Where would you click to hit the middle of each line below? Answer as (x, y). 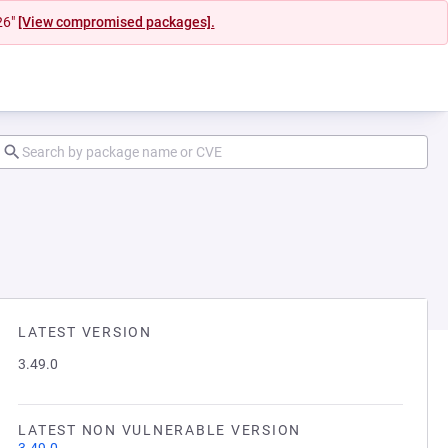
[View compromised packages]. (116, 22)
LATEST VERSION (85, 332)
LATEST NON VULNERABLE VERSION (159, 430)
